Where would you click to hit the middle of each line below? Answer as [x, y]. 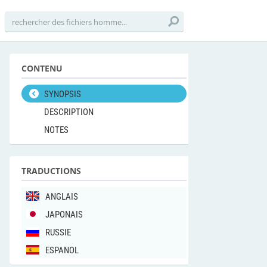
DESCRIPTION [69, 112]
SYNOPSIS [63, 94]
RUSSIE [58, 232]
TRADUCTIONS [51, 171]
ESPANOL [62, 250]
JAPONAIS [64, 215]
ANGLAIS [62, 197]
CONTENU [42, 68]
